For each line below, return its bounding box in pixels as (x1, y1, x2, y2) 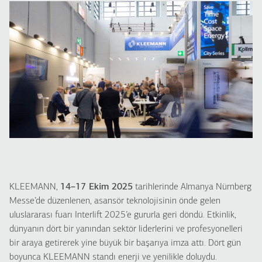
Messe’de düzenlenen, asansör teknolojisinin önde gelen (9, 196, 220, 206)
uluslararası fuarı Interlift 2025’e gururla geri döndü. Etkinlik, (9, 211, 236, 220)
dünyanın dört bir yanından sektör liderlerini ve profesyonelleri (9, 225, 243, 234)
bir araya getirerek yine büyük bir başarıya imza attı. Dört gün (9, 239, 241, 248)
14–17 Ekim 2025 (60, 182, 133, 192)
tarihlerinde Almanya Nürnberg (133, 182, 251, 192)
